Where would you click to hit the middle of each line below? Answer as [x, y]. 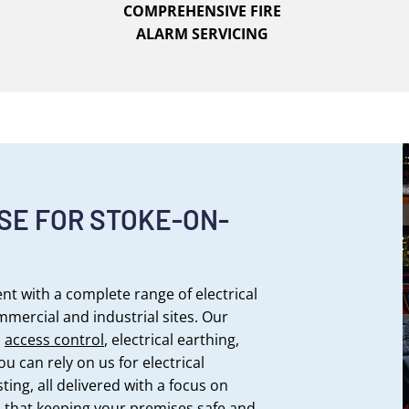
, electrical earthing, [171, 340]
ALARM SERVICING [202, 34]
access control [54, 340]
